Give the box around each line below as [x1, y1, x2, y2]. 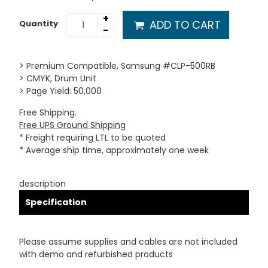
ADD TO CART [146, 17, 221, 32]
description [19, 178, 66, 190]
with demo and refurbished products [19, 248, 173, 260]
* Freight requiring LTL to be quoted [19, 132, 166, 144]
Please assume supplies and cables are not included [19, 236, 238, 248]
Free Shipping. [19, 106, 77, 118]
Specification [25, 196, 87, 208]
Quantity [19, 17, 59, 29]
